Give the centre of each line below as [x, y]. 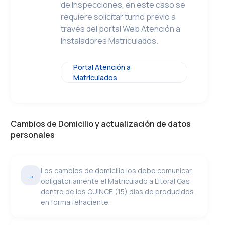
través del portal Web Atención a [121, 29]
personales [33, 135]
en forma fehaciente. [76, 202]
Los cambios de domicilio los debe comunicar [117, 171]
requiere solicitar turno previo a [119, 17]
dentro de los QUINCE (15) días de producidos [118, 192]
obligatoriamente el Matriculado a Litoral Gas [116, 181]
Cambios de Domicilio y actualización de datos [101, 124]
